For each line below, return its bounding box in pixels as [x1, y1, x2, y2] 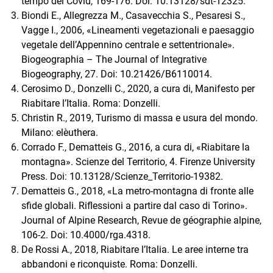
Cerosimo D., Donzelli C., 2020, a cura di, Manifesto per [21, 82, 255, 94]
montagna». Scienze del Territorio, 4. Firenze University [21, 155, 255, 168]
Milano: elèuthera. [21, 126, 98, 138]
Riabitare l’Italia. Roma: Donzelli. [21, 97, 160, 109]
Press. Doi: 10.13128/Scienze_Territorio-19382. [21, 170, 223, 182]
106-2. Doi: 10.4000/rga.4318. [21, 229, 151, 241]
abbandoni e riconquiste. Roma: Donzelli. [21, 258, 197, 270]
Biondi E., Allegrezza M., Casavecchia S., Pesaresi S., [21, 9, 245, 21]
